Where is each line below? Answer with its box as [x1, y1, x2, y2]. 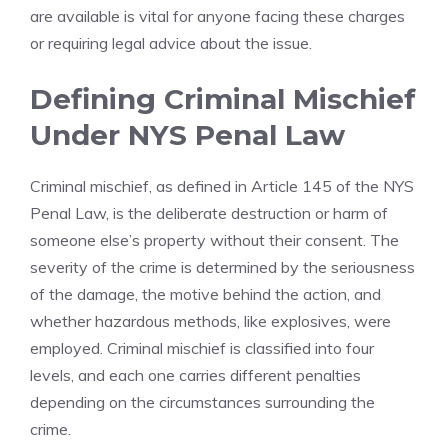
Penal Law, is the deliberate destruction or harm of [30, 203, 388, 223]
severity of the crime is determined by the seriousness [30, 257, 415, 277]
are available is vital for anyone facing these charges [30, 6, 405, 26]
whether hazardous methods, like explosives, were [30, 311, 391, 331]
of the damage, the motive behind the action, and [30, 284, 381, 304]
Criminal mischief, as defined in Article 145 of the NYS [30, 176, 414, 196]
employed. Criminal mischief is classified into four [30, 338, 374, 358]
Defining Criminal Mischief [30, 82, 416, 116]
